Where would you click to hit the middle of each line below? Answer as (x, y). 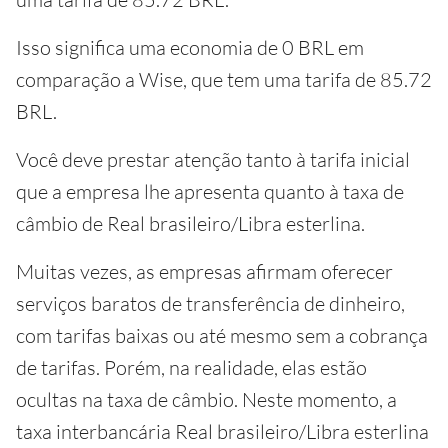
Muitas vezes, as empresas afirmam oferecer (204, 271)
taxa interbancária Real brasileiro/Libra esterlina (222, 431)
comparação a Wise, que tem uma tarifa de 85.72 (224, 79)
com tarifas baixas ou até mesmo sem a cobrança (222, 335)
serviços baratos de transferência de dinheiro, (210, 303)
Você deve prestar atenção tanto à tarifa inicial (213, 159)
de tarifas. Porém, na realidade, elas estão (191, 367)
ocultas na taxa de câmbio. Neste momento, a (206, 399)
